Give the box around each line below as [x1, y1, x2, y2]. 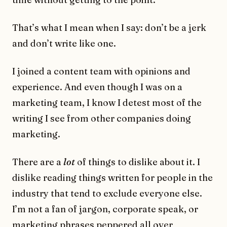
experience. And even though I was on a [12, 81, 182, 93]
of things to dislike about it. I [75, 156, 200, 168]
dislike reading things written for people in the [12, 172, 213, 184]
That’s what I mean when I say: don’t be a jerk [12, 22, 206, 34]
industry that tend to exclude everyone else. [12, 187, 202, 200]
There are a [12, 156, 63, 168]
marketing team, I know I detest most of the [12, 97, 202, 109]
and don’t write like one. [12, 37, 116, 50]
